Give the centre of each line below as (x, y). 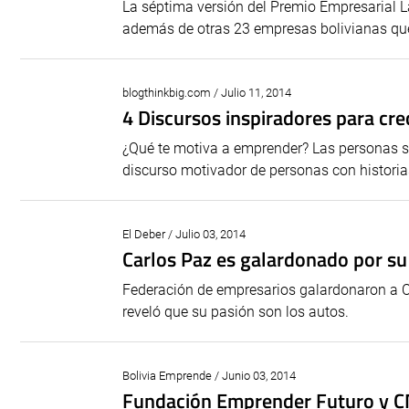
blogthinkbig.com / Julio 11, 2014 (207, 93)
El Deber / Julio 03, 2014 (184, 234)
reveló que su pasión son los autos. (236, 312)
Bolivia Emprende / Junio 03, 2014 (209, 376)
